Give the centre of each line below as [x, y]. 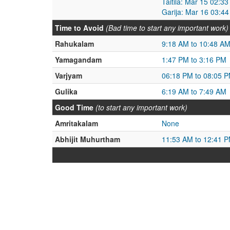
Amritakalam [76, 123]
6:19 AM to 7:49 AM [194, 91]
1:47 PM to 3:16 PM [194, 60]
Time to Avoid [79, 28]
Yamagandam [78, 60]
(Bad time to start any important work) [167, 28]
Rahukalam [74, 44]
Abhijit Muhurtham [88, 139]
